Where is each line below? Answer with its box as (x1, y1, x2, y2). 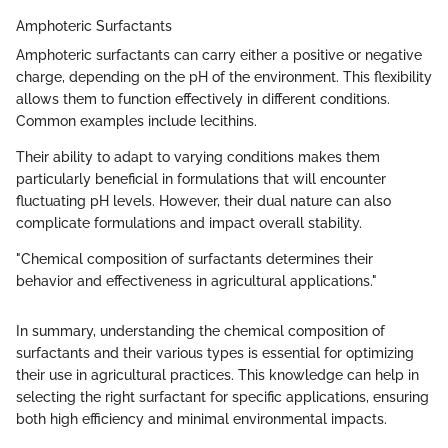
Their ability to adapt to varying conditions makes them (16, 148, 380, 165)
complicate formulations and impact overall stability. (16, 214, 362, 231)
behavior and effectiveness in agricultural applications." (16, 272, 377, 289)
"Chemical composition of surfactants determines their (16, 250, 373, 267)
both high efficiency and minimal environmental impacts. (16, 410, 387, 427)
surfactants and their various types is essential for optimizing (16, 344, 414, 361)
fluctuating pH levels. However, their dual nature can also (16, 192, 391, 209)
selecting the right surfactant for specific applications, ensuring (16, 388, 429, 405)
